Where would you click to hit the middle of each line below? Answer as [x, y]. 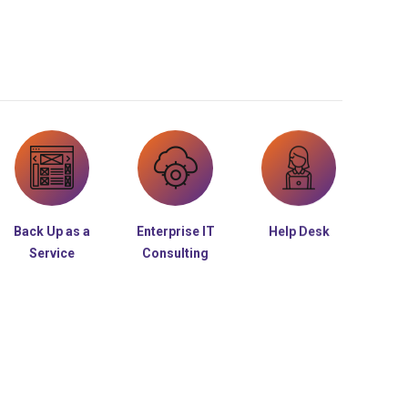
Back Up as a [51, 231]
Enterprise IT [175, 231]
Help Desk [299, 231]
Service [51, 253]
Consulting [176, 253]
